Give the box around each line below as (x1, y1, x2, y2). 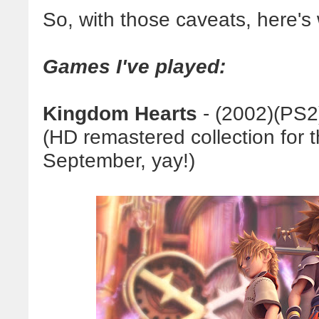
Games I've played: (43, 55, 226, 78)
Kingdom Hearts (43, 102, 197, 125)
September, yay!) (43, 149, 195, 172)
